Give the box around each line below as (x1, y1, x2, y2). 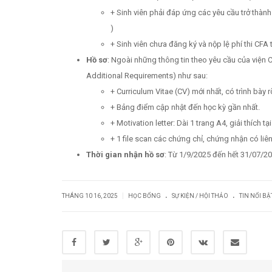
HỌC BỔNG (128, 192, 161, 200)
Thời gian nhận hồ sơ (86, 150, 165, 160)
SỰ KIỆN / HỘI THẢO (172, 192, 228, 200)
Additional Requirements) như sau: (86, 71, 208, 81)
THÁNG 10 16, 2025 (62, 192, 119, 200)
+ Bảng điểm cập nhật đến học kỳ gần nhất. (110, 103, 260, 112)
